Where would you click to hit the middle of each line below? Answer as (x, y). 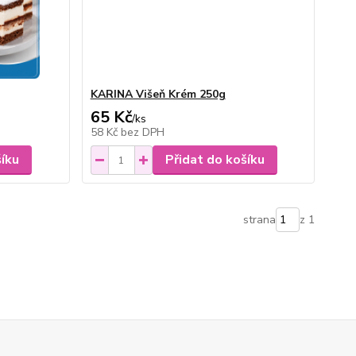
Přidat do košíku (215, 160)
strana (259, 220)
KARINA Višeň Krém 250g (158, 94)
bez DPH (142, 132)
